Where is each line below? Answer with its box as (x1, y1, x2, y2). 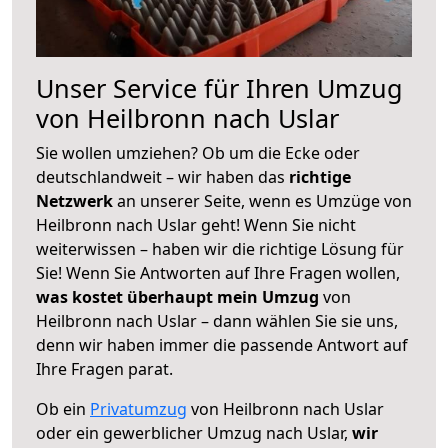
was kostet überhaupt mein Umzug (36, 285, 319, 308)
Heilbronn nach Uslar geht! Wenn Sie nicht (36, 213, 356, 236)
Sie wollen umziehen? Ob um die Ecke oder (36, 141, 360, 164)
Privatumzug (90, 397, 187, 420)
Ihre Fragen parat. (36, 357, 173, 380)
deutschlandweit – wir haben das (36, 165, 289, 188)
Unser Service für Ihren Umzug (36, 70, 403, 105)
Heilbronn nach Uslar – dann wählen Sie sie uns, (36, 309, 398, 332)
